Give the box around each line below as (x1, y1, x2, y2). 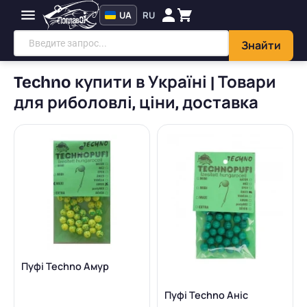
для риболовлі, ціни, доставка (14, 93, 258, 113)
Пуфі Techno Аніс (164, 288, 248, 302)
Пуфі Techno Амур (21, 260, 109, 273)
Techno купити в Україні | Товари (14, 73, 276, 93)
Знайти (241, 38, 281, 53)
